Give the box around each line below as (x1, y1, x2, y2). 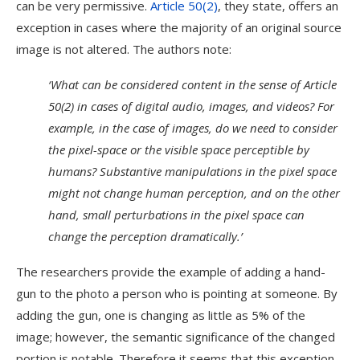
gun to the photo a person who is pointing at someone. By (16, 285, 337, 301)
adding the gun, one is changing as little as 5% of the (16, 307, 305, 323)
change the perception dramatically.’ (48, 228, 243, 244)
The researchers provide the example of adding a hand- (16, 264, 325, 280)
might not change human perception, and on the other (48, 185, 340, 201)
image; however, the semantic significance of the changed (16, 329, 335, 345)
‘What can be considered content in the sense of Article (48, 76, 337, 92)
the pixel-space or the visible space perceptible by (48, 141, 309, 157)
